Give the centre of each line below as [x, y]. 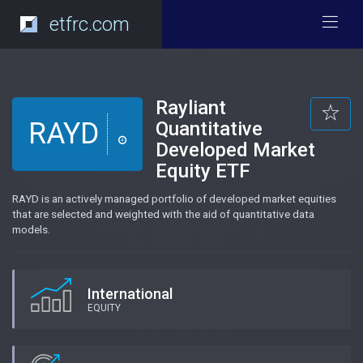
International [130, 294]
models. [31, 229]
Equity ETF [203, 171]
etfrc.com [89, 24]
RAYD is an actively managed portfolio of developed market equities [174, 199]
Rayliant [191, 108]
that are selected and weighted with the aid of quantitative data [163, 214]
